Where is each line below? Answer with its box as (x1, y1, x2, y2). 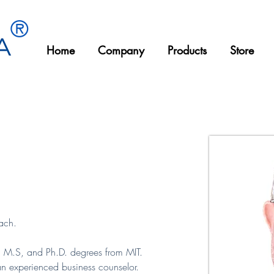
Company (98, 43, 144, 57)
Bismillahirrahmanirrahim (42, 66, 152, 81)
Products (168, 43, 207, 57)
